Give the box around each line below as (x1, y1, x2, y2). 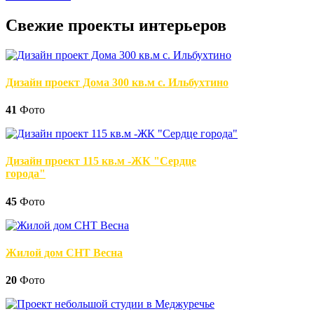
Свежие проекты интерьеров (6, 15, 226, 34)
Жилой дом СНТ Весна (6, 246, 123, 259)
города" (6, 168, 46, 180)
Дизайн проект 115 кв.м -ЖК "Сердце (6, 155, 196, 168)
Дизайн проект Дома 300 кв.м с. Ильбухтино (6, 76, 228, 88)
